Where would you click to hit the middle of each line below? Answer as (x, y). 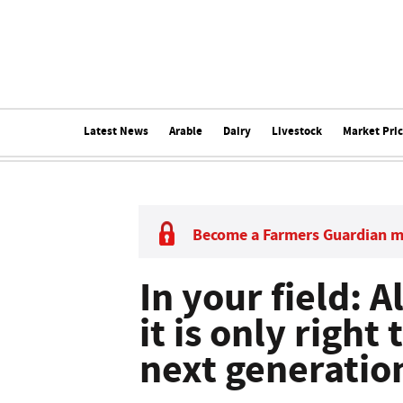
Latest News (116, 131)
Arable (185, 131)
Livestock (296, 131)
